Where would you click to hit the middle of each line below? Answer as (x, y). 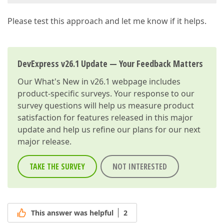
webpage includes (145, 81)
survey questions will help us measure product (106, 105)
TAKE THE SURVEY (57, 166)
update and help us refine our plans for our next (109, 129)
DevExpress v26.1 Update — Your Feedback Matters (110, 63)
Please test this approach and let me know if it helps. (107, 21)
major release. (44, 141)
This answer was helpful (72, 213)
